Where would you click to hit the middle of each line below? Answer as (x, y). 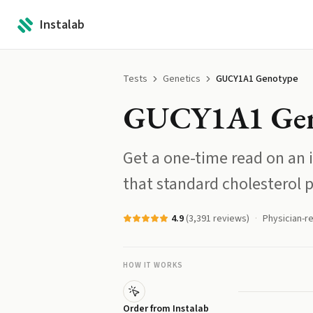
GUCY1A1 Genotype (257, 79)
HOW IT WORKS (153, 265)
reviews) (230, 219)
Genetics (182, 79)
